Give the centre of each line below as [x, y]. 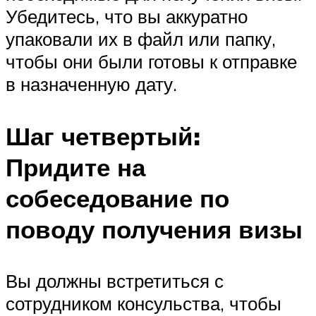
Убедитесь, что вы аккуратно [127, 17]
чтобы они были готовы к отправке [151, 62]
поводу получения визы [154, 229]
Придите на [75, 167]
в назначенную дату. [91, 84]
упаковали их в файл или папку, [141, 39]
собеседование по [117, 198]
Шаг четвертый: [103, 136]
